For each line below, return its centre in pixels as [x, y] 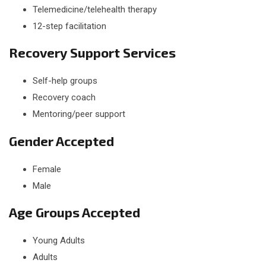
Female [47, 169]
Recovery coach [64, 98]
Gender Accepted [61, 140]
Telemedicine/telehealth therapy [95, 9]
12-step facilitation [69, 26]
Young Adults [59, 241]
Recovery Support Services [92, 53]
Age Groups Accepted [75, 212]
